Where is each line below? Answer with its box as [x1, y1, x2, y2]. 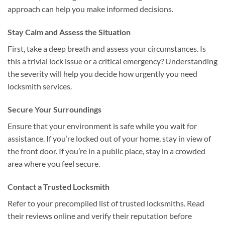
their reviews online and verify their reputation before [8, 210, 192, 220]
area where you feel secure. [8, 158, 100, 168]
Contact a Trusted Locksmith [8, 181, 109, 191]
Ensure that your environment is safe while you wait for [8, 121, 197, 131]
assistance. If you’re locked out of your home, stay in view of [8, 133, 211, 143]
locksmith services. [8, 81, 72, 91]
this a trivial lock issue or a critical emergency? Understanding [8, 56, 217, 66]
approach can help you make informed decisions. [8, 4, 173, 14]
